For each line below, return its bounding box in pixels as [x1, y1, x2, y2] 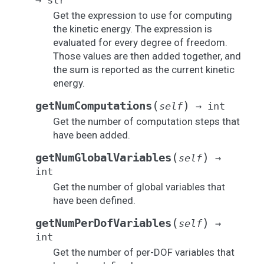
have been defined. [53, 194, 136, 206]
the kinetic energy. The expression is [53, 23, 212, 35]
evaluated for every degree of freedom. [53, 37, 227, 48]
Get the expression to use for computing [53, 9, 232, 21]
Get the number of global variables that [53, 181, 225, 193]
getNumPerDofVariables [35, 217, 171, 229]
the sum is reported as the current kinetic [53, 64, 235, 75]
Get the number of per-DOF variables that [53, 246, 235, 258]
